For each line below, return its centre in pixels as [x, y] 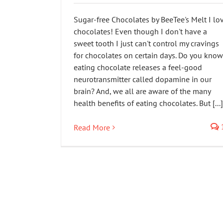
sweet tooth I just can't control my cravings [146, 44]
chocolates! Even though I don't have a [140, 32]
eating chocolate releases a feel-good [138, 67]
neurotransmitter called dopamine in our [143, 79]
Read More [92, 128]
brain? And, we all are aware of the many [142, 91]
